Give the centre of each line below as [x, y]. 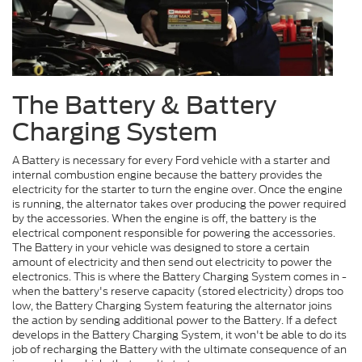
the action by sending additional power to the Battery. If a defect [175, 320]
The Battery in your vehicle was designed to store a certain [161, 247]
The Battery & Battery [144, 105]
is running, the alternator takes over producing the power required [179, 204]
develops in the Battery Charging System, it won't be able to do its [179, 335]
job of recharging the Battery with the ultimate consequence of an [179, 349]
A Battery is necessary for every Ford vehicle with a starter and [171, 160]
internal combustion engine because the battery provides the [167, 175]
